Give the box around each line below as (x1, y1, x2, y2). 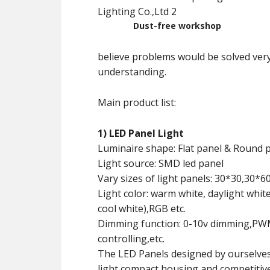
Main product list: (98, 96, 176, 109)
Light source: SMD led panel (98, 157, 224, 170)
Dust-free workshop (133, 20, 221, 31)
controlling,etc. (98, 232, 165, 245)
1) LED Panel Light (98, 127, 184, 140)
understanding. (98, 65, 166, 78)
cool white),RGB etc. (98, 202, 186, 215)
